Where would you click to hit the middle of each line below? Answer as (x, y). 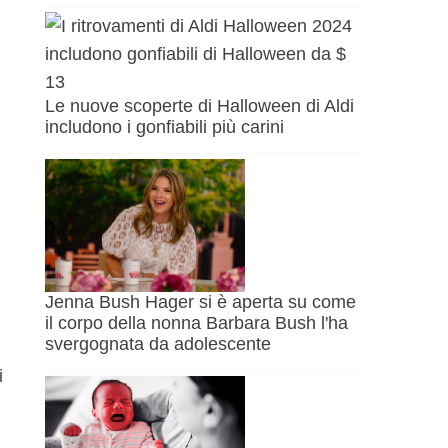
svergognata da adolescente (158, 344)
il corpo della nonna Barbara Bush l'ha (197, 323)
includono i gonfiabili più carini (165, 126)
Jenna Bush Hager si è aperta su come (201, 302)
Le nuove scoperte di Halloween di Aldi (200, 105)
